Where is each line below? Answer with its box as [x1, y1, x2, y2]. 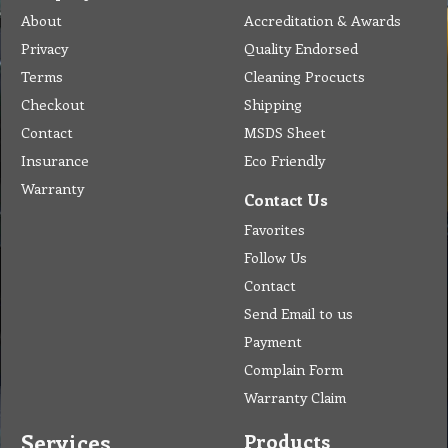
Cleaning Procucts [244, 66, 365, 86]
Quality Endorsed [244, 38, 358, 58]
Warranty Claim [244, 387, 346, 407]
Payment [244, 331, 302, 351]
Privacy [21, 38, 68, 58]
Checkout [21, 94, 85, 114]
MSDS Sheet [244, 122, 326, 142]
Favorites [244, 219, 305, 239]
